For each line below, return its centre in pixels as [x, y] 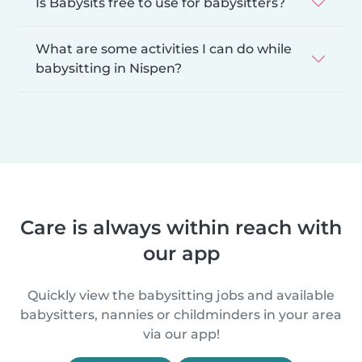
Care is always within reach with [181, 227]
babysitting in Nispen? [109, 68]
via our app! [181, 334]
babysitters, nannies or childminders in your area [181, 314]
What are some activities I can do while [164, 48]
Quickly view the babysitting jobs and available [181, 295]
